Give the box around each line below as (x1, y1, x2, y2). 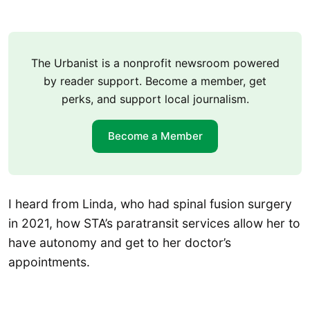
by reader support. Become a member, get (44, 73, 266, 88)
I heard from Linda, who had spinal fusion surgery (8, 196, 292, 211)
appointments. (8, 254, 93, 269)
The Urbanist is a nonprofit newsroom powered (30, 55, 280, 70)
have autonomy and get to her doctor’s (8, 235, 231, 250)
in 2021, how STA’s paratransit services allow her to (8, 215, 300, 230)
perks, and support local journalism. (61, 91, 249, 106)
